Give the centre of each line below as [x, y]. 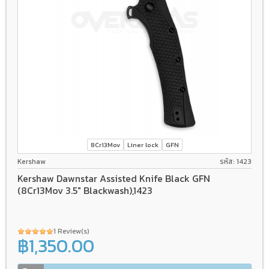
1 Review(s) [72, 231]
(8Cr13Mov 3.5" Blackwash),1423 [85, 191]
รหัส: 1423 [236, 161]
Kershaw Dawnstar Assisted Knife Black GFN [114, 179]
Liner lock [143, 145]
